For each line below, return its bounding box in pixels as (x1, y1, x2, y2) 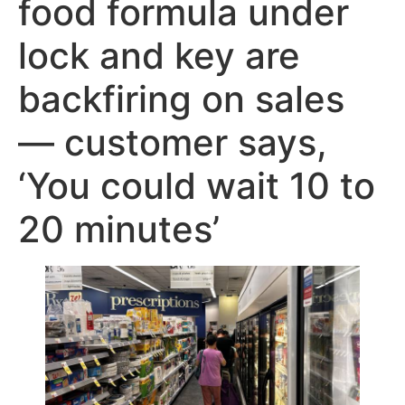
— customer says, (18, 120, 327, 165)
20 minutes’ (18, 207, 220, 251)
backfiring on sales (18, 77, 344, 121)
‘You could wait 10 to (18, 164, 375, 208)
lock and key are (18, 33, 300, 78)
